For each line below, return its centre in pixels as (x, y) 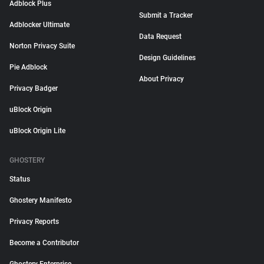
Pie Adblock (28, 67)
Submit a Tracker (166, 15)
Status (20, 179)
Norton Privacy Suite (42, 46)
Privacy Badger (34, 88)
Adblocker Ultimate (39, 25)
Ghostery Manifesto (41, 200)
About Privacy (161, 79)
